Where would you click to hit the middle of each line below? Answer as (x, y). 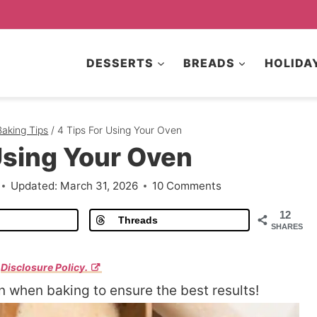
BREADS (209, 63)
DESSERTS (120, 63)
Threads (138, 220)
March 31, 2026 (99, 186)
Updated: (34, 186)
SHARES (287, 226)
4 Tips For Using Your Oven (120, 130)
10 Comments (186, 186)
